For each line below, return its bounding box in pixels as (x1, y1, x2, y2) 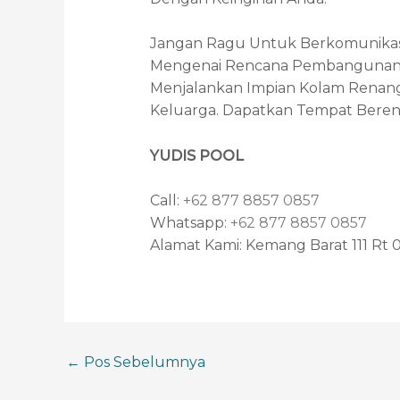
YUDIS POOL (150, 146, 244, 164)
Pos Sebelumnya (80, 353, 205, 371)
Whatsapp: (150, 214, 230, 232)
